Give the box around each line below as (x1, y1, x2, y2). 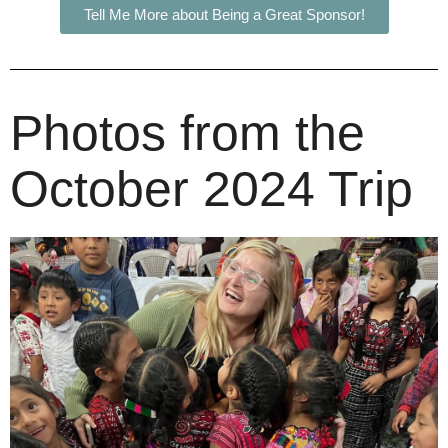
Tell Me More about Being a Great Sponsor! (83, 6, 365, 24)
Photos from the (10, 105, 365, 162)
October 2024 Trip (10, 161, 413, 218)
